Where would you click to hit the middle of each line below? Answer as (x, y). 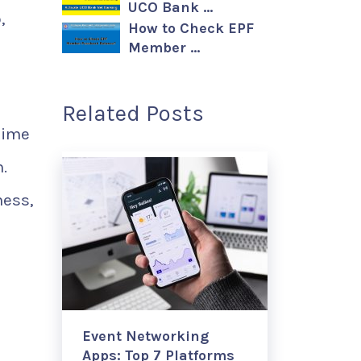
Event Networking (145, 336)
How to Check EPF (191, 28)
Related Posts (133, 113)
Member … (164, 48)
